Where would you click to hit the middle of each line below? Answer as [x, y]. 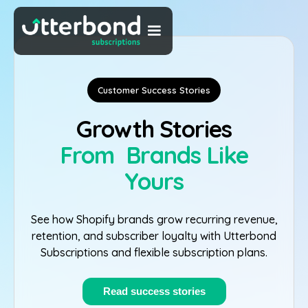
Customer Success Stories [154, 90]
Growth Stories [154, 129]
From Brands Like [154, 155]
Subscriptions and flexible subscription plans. [154, 252]
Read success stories [154, 291]
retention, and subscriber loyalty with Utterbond [154, 236]
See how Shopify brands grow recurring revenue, [154, 219]
